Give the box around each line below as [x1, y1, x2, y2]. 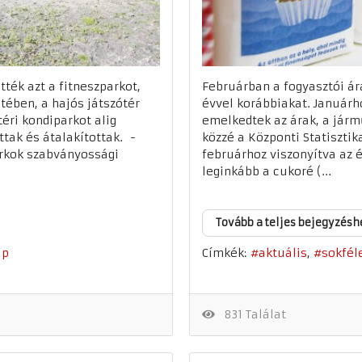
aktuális [259, 246, 307, 261]
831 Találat [217, 307, 286, 322]
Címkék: [202, 246, 246, 260]
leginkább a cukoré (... [202, 164, 331, 179]
